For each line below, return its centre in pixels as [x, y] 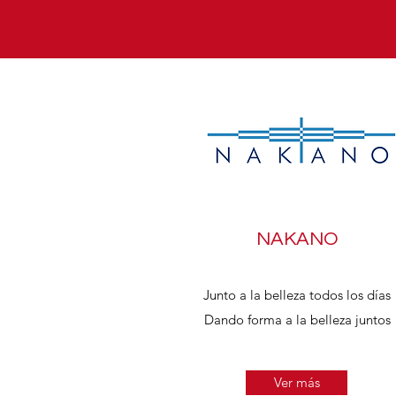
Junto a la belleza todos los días [297, 295]
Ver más [297, 382]
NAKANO [297, 239]
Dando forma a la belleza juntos [297, 320]
